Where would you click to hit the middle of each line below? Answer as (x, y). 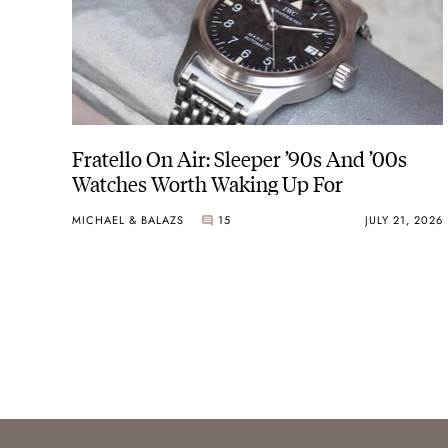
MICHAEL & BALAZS (128, 219)
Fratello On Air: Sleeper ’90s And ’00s (239, 158)
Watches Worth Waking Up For (207, 183)
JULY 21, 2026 (403, 219)
